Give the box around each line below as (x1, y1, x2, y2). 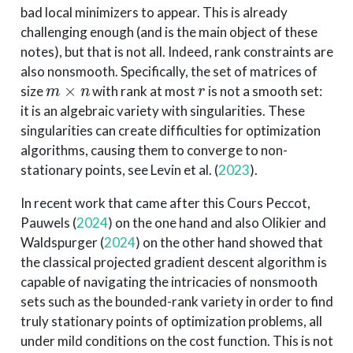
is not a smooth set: (205, 82, 322, 99)
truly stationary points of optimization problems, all (20, 312, 322, 329)
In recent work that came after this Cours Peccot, (20, 194, 310, 211)
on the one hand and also (112, 214, 262, 231)
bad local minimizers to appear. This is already (20, 3, 288, 20)
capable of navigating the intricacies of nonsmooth (20, 273, 318, 290)
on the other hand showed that (139, 233, 323, 251)
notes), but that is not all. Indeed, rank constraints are (20, 43, 333, 60)
